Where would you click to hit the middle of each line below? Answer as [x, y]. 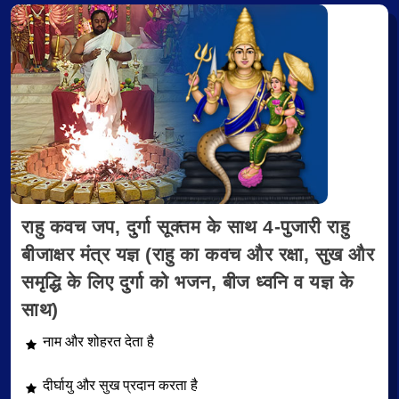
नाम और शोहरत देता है [98, 342]
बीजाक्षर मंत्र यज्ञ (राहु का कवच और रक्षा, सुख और [198, 255]
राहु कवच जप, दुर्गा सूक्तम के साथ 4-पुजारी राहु [185, 227]
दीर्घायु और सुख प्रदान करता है [120, 385]
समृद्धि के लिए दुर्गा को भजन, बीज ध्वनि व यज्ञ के [187, 282]
